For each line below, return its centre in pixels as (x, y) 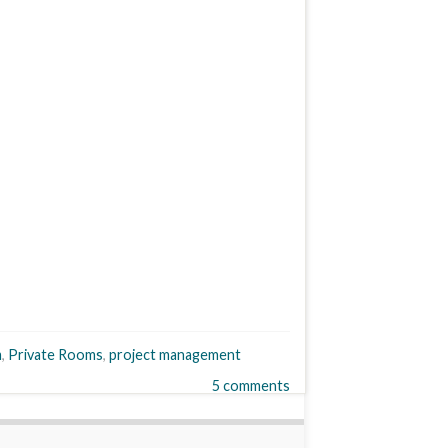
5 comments (251, 385)
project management (175, 354)
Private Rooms (55, 354)
